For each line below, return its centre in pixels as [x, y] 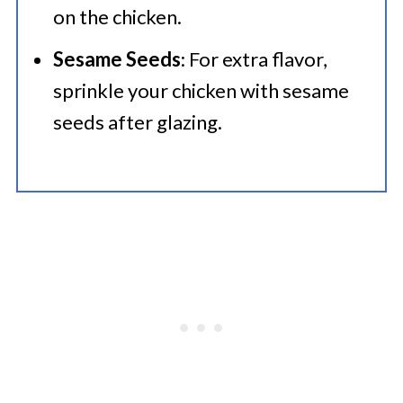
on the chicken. [117, 17]
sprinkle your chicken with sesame [201, 90]
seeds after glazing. [137, 122]
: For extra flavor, [254, 59]
